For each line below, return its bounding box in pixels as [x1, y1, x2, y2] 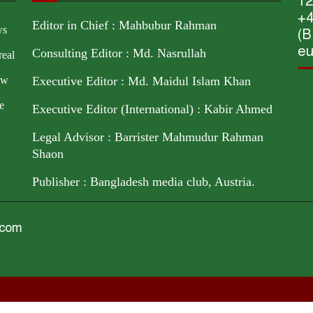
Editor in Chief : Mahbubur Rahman [32, 17, 217, 32]
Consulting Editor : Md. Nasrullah [32, 45, 206, 60]
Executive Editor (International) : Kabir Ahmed [32, 101, 272, 116]
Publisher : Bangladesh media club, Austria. [32, 174, 255, 189]
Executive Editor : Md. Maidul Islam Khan [32, 73, 251, 88]
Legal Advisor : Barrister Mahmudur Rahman [32, 129, 263, 144]
